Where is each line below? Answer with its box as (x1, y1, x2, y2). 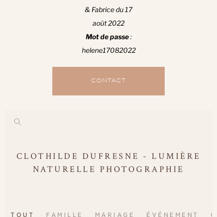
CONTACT (91, 78, 126, 84)
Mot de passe (85, 32, 129, 41)
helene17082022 (81, 46, 136, 55)
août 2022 (93, 19, 124, 28)
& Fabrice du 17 (85, 5, 132, 14)
